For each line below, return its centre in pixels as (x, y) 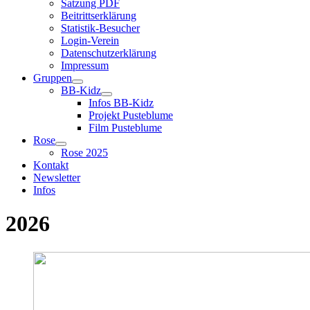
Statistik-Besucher (100, 28)
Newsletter (57, 177)
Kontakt (51, 165)
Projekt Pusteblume (131, 115)
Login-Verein (90, 40)
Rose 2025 (84, 153)
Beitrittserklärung (99, 16)
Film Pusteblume (125, 128)
